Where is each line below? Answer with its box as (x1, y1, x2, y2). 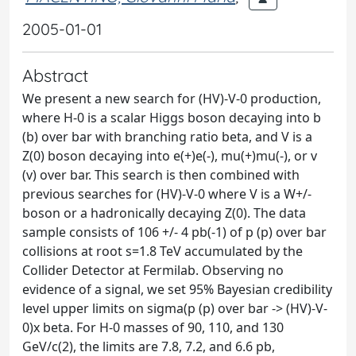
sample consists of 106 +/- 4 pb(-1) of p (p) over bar (22, 223, 327, 241)
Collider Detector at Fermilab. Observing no (22, 261, 284, 279)
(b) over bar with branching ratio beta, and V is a (22, 128, 312, 145)
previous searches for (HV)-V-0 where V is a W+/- (22, 185, 311, 203)
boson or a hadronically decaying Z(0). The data (22, 204, 306, 222)
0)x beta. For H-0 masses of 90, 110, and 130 (22, 319, 284, 336)
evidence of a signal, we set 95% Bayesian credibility (22, 281, 332, 298)
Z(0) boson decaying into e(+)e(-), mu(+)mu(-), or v (22, 147, 317, 164)
